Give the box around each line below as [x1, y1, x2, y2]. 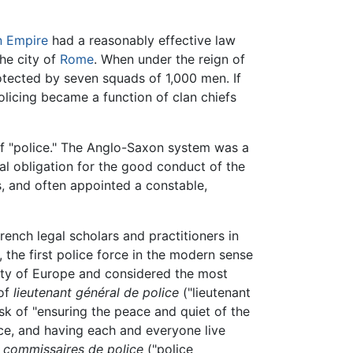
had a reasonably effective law [48, 32, 236, 49]
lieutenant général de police [13, 284, 179, 301]
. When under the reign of [94, 51, 245, 68]
